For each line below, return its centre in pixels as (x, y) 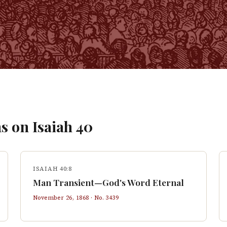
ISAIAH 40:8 (52, 169)
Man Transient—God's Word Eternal (108, 182)
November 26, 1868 (61, 198)
